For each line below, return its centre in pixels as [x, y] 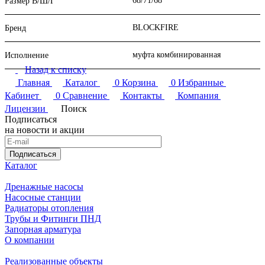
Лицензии [25, 108]
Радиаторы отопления [49, 208]
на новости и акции [45, 130]
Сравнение [85, 95]
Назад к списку [56, 69]
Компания [198, 95]
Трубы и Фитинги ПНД [53, 218]
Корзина [139, 82]
